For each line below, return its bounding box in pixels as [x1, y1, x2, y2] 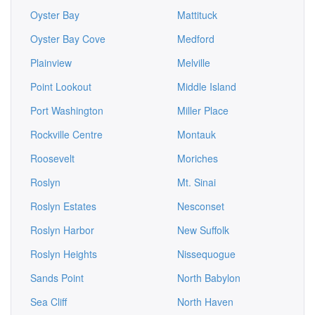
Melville [177, 56, 210, 70]
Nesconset [177, 199, 224, 213]
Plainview [30, 56, 72, 70]
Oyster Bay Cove [30, 32, 105, 46]
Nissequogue [177, 247, 236, 261]
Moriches [177, 151, 218, 165]
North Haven [177, 295, 233, 309]
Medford [177, 32, 214, 46]
